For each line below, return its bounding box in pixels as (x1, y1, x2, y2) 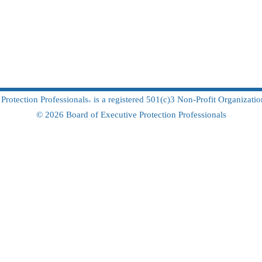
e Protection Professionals (132, 110, 226, 119)
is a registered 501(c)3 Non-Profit (93, 95, 218, 104)
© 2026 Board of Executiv (36, 110, 133, 119)
